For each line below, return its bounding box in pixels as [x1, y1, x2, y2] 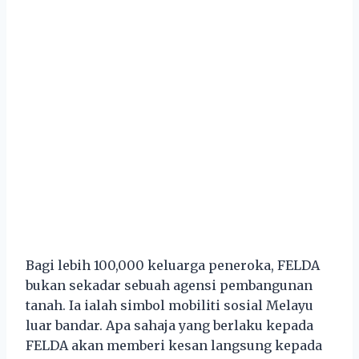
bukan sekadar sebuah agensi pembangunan [26, 276, 313, 293]
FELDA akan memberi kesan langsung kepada [26, 337, 322, 353]
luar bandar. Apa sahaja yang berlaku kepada [26, 317, 313, 333]
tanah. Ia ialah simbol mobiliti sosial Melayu [26, 296, 313, 313]
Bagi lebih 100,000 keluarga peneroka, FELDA [26, 256, 320, 273]
